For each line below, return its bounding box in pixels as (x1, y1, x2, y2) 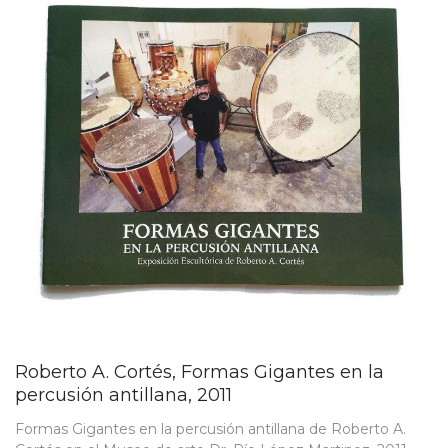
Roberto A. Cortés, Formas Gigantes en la (15, 360, 384, 383)
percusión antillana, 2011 (15, 383, 232, 406)
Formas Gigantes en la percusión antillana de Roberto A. (15, 419, 406, 438)
